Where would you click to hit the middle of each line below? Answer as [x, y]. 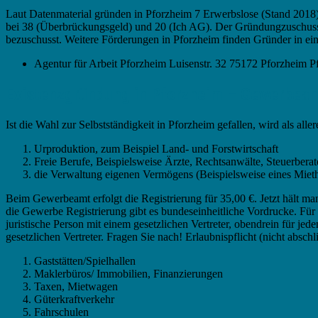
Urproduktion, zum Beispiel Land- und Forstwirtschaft [156, 148]
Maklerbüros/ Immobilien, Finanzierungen [128, 273]
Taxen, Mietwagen [76, 286]
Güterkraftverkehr [74, 299]
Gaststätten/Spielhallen [85, 261]
